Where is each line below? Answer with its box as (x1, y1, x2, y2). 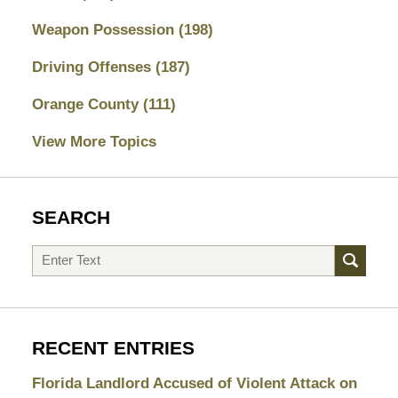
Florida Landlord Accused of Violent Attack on (31, 374, 357, 392)
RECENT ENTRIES (31, 337, 195, 359)
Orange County (31, 95, 143, 113)
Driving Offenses (31, 58, 155, 76)
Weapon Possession (31, 20, 179, 38)
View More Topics (31, 132, 156, 150)
